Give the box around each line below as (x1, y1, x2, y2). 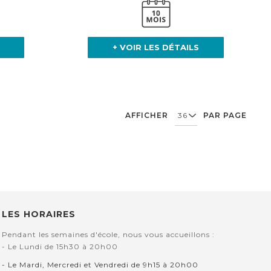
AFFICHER (125, 110, 168, 120)
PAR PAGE (203, 110, 247, 120)
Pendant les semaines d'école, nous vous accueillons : (2, 230, 215, 240)
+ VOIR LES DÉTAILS (113, 42, 200, 53)
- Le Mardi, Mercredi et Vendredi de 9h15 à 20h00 (2, 260, 199, 270)
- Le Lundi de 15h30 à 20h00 (2, 242, 119, 252)
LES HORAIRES (2, 209, 76, 220)
